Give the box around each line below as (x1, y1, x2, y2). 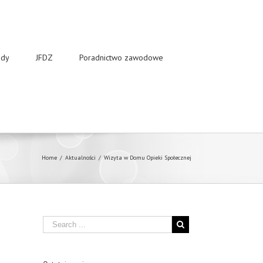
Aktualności (65, 153, 96, 161)
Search (42, 215, 65, 226)
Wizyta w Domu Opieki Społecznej (104, 153, 191, 161)
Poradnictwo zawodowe (79, 52, 163, 63)
